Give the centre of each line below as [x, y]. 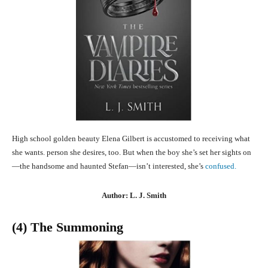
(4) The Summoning [68, 227]
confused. [221, 166]
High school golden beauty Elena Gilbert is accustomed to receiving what [131, 139]
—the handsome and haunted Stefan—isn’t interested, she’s [109, 166]
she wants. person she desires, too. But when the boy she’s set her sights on [132, 153]
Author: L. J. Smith [134, 196]
